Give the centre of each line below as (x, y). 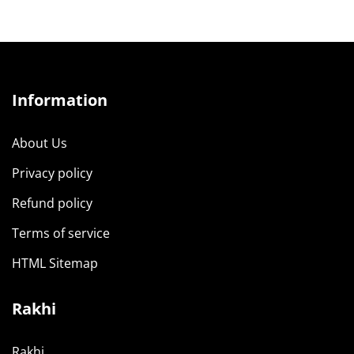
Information (60, 100)
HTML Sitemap (55, 263)
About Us (40, 143)
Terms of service (61, 233)
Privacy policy (52, 173)
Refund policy (52, 203)
